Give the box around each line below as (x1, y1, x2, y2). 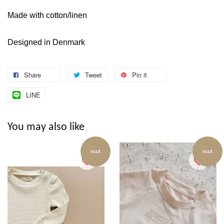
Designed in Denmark (7, 37, 85, 46)
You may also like (7, 121, 84, 133)
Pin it (132, 69, 147, 79)
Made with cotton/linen (7, 10, 87, 19)
